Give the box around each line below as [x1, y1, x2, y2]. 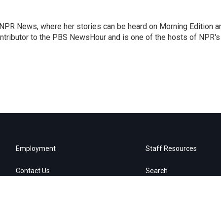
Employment [16, 145, 56, 152]
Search [146, 167, 168, 175]
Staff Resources [146, 145, 197, 152]
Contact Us [16, 167, 50, 175]
